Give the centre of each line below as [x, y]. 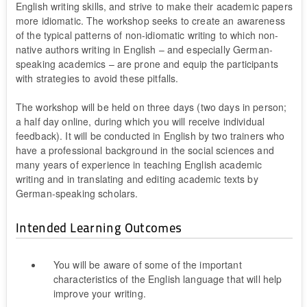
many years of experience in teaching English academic [139, 164]
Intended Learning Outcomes [99, 227]
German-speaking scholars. [78, 193]
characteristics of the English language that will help [168, 279]
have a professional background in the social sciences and [145, 150]
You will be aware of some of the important [147, 264]
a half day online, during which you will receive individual [140, 121]
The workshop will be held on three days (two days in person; [151, 107]
